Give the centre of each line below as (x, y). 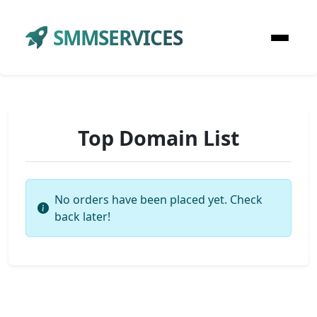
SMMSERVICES (118, 38)
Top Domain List (158, 138)
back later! (82, 217)
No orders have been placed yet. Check (158, 200)
